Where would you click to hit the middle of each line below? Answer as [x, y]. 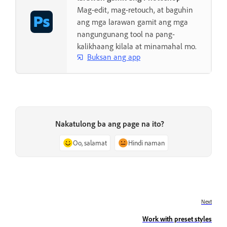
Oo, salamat [90, 142]
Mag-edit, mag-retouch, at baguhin [135, 9]
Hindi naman [146, 142]
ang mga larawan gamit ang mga [133, 22]
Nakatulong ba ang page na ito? [109, 123]
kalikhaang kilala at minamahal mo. [137, 46]
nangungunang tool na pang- [126, 34]
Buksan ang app [114, 57]
